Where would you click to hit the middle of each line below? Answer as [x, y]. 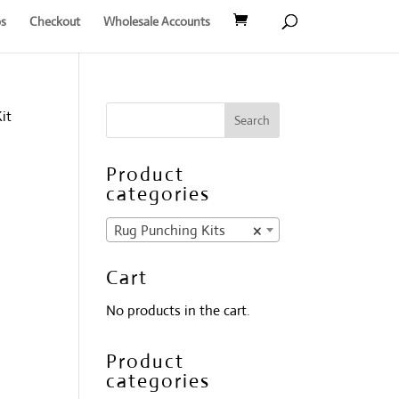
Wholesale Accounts [156, 21]
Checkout [54, 21]
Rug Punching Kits [170, 230]
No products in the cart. [179, 310]
